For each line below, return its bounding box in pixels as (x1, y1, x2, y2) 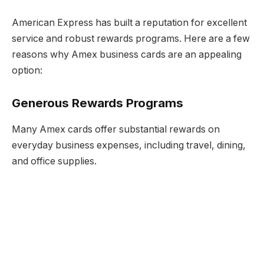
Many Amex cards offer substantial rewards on (12, 123, 220, 135)
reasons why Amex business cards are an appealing (12, 48, 242, 60)
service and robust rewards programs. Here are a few (12, 32, 250, 44)
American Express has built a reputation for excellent (12, 16, 247, 28)
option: (12, 64, 42, 76)
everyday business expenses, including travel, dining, (12, 139, 246, 151)
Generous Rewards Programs (12, 95, 183, 111)
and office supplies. (12, 155, 97, 167)
